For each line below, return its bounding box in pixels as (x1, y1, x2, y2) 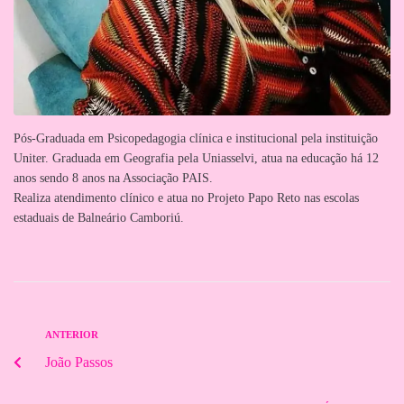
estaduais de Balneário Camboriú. (14, 210, 184, 225)
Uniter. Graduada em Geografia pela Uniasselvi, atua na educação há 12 (14, 151, 379, 165)
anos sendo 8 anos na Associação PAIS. (14, 170, 213, 185)
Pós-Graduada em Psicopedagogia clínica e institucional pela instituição (14, 131, 378, 145)
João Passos (45, 353, 113, 370)
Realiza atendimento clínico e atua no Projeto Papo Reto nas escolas (14, 190, 359, 205)
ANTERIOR (45, 328, 98, 340)
